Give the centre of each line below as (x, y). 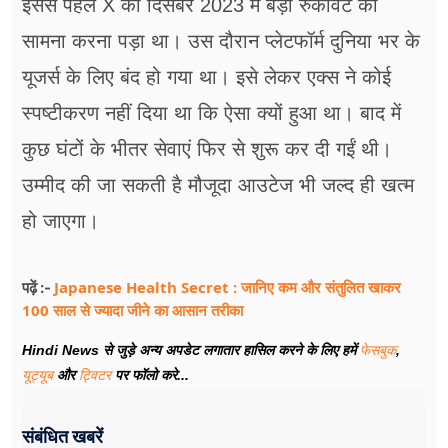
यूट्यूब (39, 375)
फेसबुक (378, 350)
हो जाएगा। (60, 221)
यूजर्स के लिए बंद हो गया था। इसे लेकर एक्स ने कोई (206, 77)
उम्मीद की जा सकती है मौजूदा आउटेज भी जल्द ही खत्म (218, 185)
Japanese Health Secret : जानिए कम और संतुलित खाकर (227, 287)
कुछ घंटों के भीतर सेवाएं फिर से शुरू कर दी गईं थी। (207, 149)
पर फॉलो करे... (150, 375)
